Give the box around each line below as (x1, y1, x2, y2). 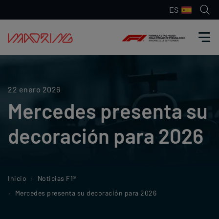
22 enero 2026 (8, 85, 61, 94)
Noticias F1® (37, 174, 76, 182)
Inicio (8, 174, 26, 182)
